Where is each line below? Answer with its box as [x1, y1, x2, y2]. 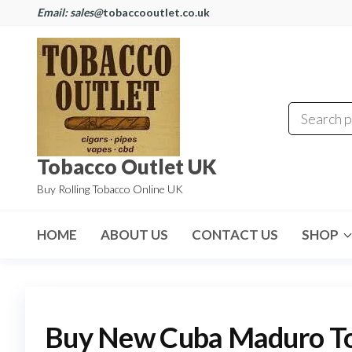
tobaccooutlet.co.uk [103, 5, 210, 19]
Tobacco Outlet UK [37, 154, 217, 179]
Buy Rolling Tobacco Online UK [37, 182, 183, 196]
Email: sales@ [37, 5, 103, 19]
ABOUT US [101, 226, 168, 243]
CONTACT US [192, 226, 278, 243]
